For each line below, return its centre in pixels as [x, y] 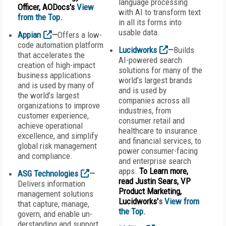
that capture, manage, [53, 204]
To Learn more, [164, 171]
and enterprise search [155, 161]
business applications [54, 75]
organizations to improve [59, 105]
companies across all [154, 100]
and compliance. [45, 156]
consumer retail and [152, 121]
